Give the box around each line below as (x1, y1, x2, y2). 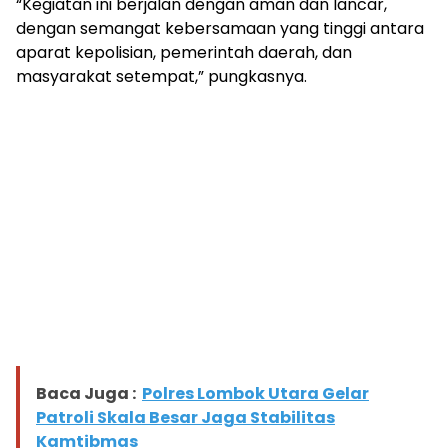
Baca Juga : (36, 381, 136, 405)
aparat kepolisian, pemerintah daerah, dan (16, 40, 352, 64)
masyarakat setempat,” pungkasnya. (16, 64, 307, 88)
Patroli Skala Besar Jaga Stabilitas (36, 405, 335, 429)
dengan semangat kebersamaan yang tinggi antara (16, 16, 424, 40)
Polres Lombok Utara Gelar (142, 381, 369, 405)
